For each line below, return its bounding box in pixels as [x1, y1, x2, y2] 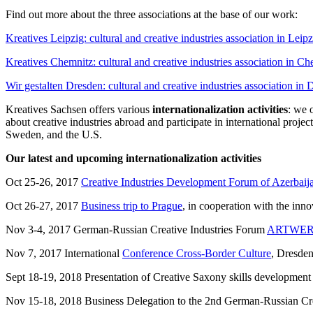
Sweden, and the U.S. [6, 129, 102, 141]
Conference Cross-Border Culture [122, 247, 271, 260]
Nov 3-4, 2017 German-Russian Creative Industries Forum [6, 224, 267, 236]
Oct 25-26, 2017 [6, 176, 81, 189]
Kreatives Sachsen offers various [6, 103, 152, 116]
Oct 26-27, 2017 [6, 200, 81, 212]
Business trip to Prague [81, 200, 182, 212]
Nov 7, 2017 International [6, 247, 122, 260]
